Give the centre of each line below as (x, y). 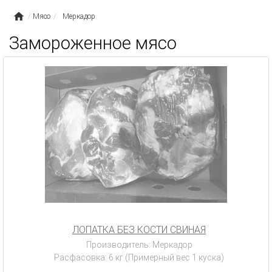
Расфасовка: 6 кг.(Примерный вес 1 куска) (139, 257)
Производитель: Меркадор (139, 245)
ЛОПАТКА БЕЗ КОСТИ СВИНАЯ (139, 230)
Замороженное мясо (93, 43)
